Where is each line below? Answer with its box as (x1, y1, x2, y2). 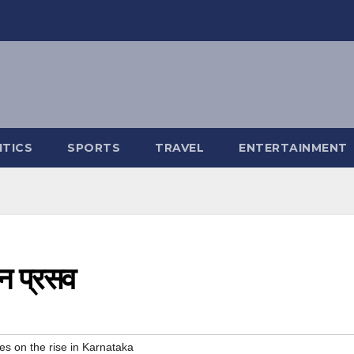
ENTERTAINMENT (239, 141, 348, 155)
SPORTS (67, 141, 120, 155)
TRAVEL (155, 141, 204, 155)
